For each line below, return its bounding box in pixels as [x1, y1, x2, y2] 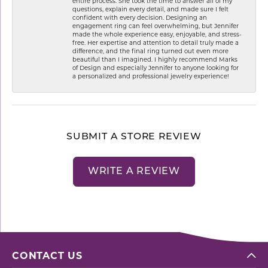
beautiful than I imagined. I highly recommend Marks [72, 55, 237, 63]
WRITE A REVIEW [87, 166, 181, 176]
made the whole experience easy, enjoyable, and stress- [72, 30, 242, 38]
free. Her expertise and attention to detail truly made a [72, 38, 239, 46]
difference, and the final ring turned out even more [72, 47, 229, 54]
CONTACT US [12, 249, 83, 261]
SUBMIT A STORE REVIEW [66, 132, 202, 142]
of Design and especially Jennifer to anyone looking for [72, 63, 239, 71]
